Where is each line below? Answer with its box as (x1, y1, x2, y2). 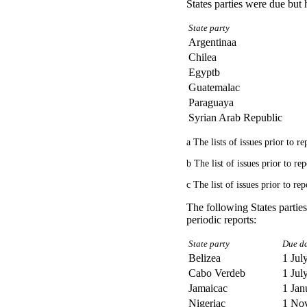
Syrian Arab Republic (188, 112, 282, 124)
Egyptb (188, 66, 220, 79)
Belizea (188, 252, 221, 265)
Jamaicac (188, 282, 228, 295)
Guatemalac (188, 82, 240, 94)
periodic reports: (186, 214, 256, 226)
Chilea (188, 51, 217, 64)
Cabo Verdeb (188, 267, 245, 280)
